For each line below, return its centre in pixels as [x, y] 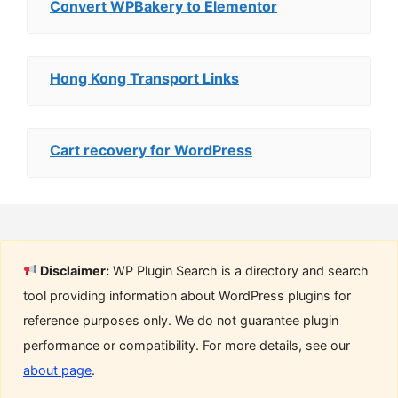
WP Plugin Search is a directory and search [239, 271]
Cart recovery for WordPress [151, 150]
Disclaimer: [74, 271]
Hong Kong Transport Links [144, 78]
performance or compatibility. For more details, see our [187, 345]
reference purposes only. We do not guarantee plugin [181, 320]
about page [57, 370]
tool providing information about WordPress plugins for [187, 295]
